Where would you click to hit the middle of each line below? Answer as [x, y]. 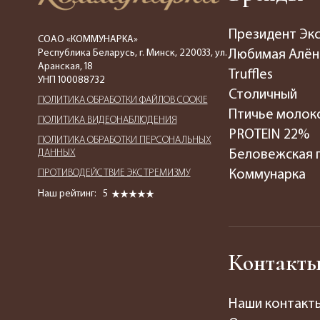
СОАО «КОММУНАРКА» [87, 39]
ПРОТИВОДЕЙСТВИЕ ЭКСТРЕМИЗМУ [114, 173]
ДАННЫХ [56, 153]
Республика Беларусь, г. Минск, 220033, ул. [132, 53]
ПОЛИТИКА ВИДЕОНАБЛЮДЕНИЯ [107, 120]
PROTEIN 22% [269, 135]
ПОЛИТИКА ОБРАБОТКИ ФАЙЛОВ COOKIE [122, 100]
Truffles [251, 75]
